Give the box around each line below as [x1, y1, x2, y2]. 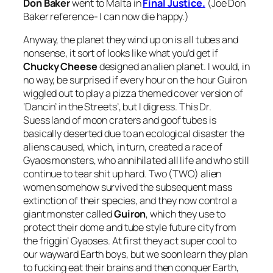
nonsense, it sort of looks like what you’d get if [23, 46, 219, 60]
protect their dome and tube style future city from [23, 221, 236, 235]
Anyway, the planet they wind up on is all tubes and [23, 33, 238, 47]
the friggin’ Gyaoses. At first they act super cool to [23, 234, 236, 248]
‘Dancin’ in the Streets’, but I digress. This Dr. [23, 100, 212, 114]
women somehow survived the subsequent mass [23, 180, 232, 194]
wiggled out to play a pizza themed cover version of [23, 87, 243, 101]
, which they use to [146, 207, 225, 221]
